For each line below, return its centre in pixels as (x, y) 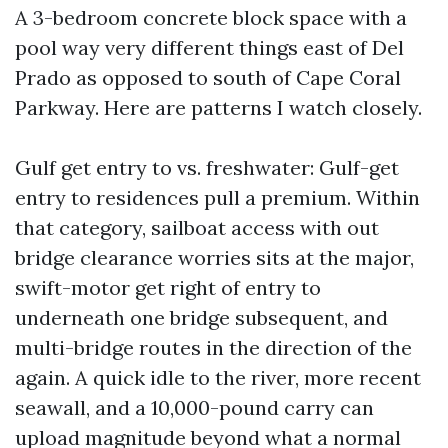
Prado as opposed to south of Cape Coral (208, 77)
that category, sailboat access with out (197, 227)
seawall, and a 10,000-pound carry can (194, 407)
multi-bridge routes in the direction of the (213, 347)
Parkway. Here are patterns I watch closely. (218, 107)
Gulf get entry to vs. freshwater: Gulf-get (207, 167)
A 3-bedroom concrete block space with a (211, 17)
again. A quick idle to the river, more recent (218, 377)
